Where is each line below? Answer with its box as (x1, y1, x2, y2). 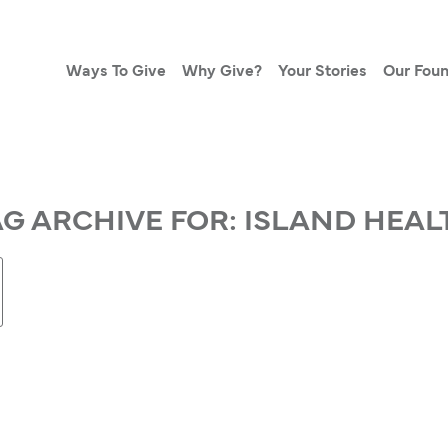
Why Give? (181, 65, 262, 79)
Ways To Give (65, 65, 166, 79)
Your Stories (277, 65, 367, 79)
